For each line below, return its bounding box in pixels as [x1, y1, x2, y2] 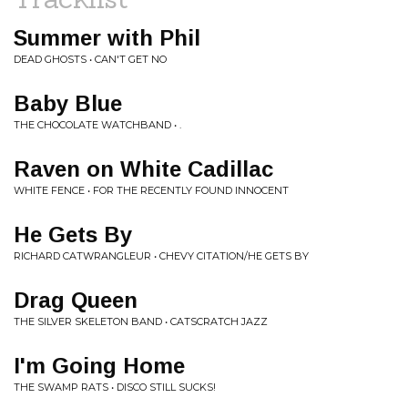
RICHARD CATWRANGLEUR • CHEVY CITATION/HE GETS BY [14, 250, 309, 262]
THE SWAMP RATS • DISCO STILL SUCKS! [14, 381, 216, 393]
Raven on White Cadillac [14, 157, 273, 181]
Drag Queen [14, 288, 138, 312]
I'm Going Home [14, 353, 185, 378]
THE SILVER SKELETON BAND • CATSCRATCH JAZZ [14, 315, 268, 328]
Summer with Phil [14, 25, 200, 50]
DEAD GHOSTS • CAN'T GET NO [14, 53, 167, 66]
